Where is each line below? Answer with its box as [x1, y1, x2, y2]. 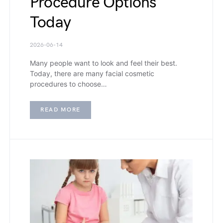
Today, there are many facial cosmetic [30, 69, 154, 78]
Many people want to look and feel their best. [30, 59, 177, 68]
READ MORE [40, 106, 81, 114]
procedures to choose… [30, 80, 107, 89]
